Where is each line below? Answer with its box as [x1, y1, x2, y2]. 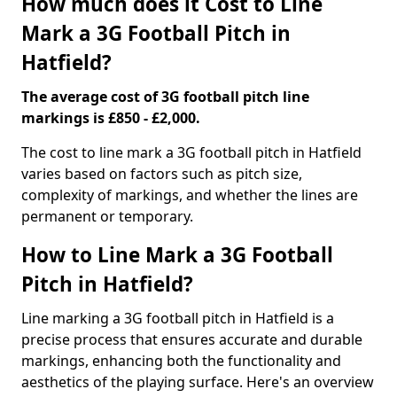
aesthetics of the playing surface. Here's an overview [21, 372, 374, 392]
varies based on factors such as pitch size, [21, 164, 302, 183]
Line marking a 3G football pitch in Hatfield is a [21, 308, 334, 328]
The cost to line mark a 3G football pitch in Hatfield [21, 143, 362, 162]
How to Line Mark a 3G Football [21, 241, 333, 269]
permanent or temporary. [21, 206, 193, 226]
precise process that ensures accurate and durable [21, 330, 362, 349]
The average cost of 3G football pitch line [21, 87, 309, 106]
